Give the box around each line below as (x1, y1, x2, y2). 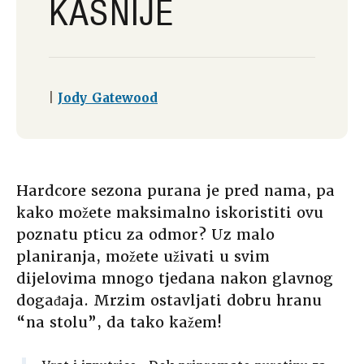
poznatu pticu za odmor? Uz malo (16, 225, 275, 245)
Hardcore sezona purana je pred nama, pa (16, 181, 335, 201)
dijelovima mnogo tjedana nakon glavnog (16, 269, 333, 288)
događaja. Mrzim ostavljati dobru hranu (16, 291, 322, 310)
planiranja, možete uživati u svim (16, 247, 270, 266)
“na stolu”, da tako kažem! (16, 313, 222, 332)
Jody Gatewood (58, 90, 158, 107)
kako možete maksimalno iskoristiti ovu (16, 203, 323, 223)
